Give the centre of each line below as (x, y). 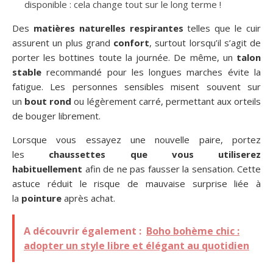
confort (131, 42)
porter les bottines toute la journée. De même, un (124, 57)
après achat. (88, 198)
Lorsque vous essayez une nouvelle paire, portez (136, 139)
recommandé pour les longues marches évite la (151, 72)
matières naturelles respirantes (108, 28)
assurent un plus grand (63, 42)
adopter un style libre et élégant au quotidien (136, 245)
